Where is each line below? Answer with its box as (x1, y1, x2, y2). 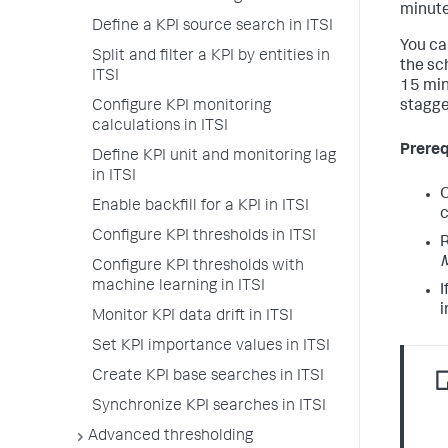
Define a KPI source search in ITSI (92, 19, 333, 35)
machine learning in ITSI (92, 279, 265, 295)
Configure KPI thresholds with (92, 259, 304, 275)
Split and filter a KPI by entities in (92, 49, 330, 65)
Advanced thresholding (88, 429, 253, 445)
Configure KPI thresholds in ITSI (92, 229, 316, 245)
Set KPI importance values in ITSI (92, 339, 330, 355)
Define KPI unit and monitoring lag (92, 149, 336, 165)
